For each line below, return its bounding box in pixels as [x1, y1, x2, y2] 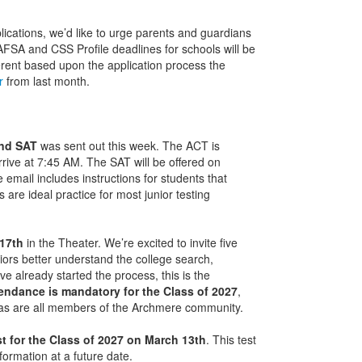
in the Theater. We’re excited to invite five [23, 234, 238, 250]
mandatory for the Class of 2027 [61, 283, 238, 299]
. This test [205, 331, 256, 347]
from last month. [2, 73, 93, 89]
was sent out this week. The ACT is [36, 137, 220, 154]
